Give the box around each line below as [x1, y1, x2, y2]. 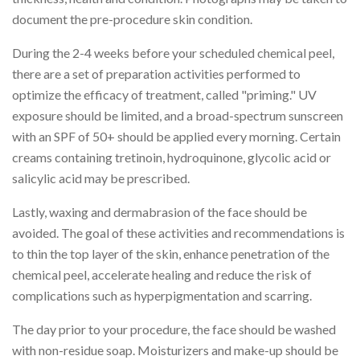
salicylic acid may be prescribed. [12, 170, 190, 186]
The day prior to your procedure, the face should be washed [12, 321, 336, 337]
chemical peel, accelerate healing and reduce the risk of [12, 266, 312, 282]
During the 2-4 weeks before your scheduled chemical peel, [12, 44, 334, 60]
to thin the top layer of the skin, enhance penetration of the [12, 245, 329, 261]
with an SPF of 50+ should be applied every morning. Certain [12, 128, 341, 144]
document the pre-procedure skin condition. [12, 10, 252, 27]
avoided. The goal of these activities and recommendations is [12, 224, 345, 240]
